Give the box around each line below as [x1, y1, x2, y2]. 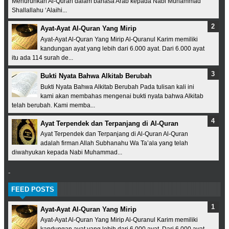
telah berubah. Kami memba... [11, 102, 95, 108]
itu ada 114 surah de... [11, 54, 73, 61]
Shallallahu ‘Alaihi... [11, 7, 67, 14]
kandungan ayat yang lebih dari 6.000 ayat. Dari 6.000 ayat [40, 45, 204, 52]
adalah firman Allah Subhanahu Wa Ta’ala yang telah [40, 140, 188, 147]
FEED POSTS [11, 186, 54, 194]
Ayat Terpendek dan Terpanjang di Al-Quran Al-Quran [40, 131, 188, 138]
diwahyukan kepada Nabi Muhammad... [11, 149, 122, 156]
